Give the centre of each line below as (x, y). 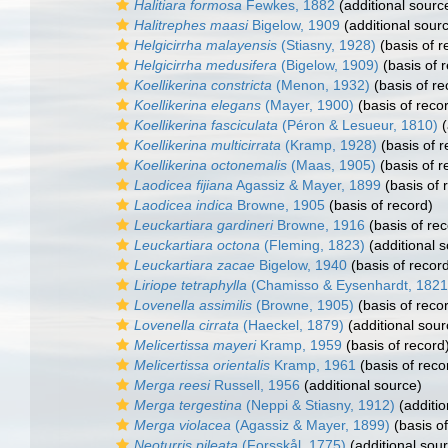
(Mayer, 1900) (307, 105)
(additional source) (361, 385)
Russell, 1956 (255, 385)
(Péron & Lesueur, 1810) (358, 125)
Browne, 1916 (319, 225)
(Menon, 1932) (321, 85)
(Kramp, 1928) (329, 145)
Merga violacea (182, 425)
